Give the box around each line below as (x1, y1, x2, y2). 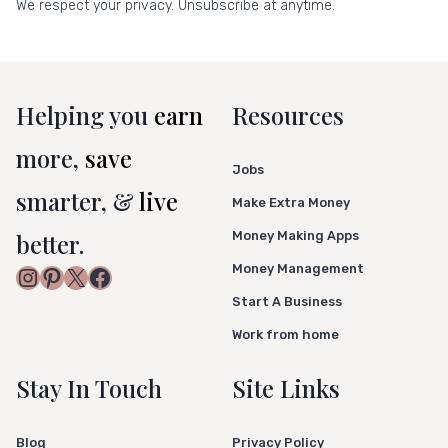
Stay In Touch (16, 372, 162, 405)
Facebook (87, 262, 191, 291)
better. (16, 228, 84, 261)
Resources (232, 99, 344, 132)
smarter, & (16, 185, 139, 218)
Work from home (232, 327, 339, 343)
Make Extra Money (232, 195, 350, 211)
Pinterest (39, 262, 137, 291)
